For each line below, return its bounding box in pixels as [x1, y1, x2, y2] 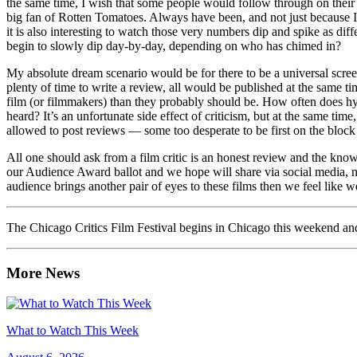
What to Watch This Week [6, 324, 139, 338]
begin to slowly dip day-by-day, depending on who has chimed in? [6, 38, 341, 53]
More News [6, 264, 80, 281]
